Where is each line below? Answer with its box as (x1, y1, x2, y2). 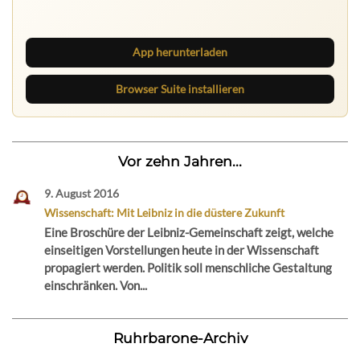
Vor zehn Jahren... (118, 153, 242, 170)
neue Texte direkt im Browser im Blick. (26, 9, 227, 24)
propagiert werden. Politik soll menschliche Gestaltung (43, 260, 332, 276)
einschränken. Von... (43, 278, 147, 293)
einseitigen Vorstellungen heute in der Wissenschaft (43, 243, 319, 258)
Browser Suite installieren (116, 81, 244, 96)
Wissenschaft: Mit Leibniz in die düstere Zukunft (43, 205, 284, 219)
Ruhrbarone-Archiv (112, 329, 247, 347)
